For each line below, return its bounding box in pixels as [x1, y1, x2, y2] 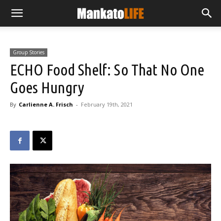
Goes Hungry [10, 78, 84, 96]
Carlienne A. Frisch [19, 101, 73, 108]
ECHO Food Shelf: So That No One [10, 61, 204, 78]
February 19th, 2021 [81, 101, 133, 108]
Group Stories [13, 49, 44, 56]
